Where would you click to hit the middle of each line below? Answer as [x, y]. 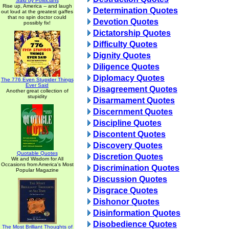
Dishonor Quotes [126, 202]
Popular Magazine [37, 170]
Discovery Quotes [128, 145]
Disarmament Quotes [134, 100]
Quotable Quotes [37, 153]
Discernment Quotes [133, 112]
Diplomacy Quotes [129, 78]
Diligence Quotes [126, 67]
